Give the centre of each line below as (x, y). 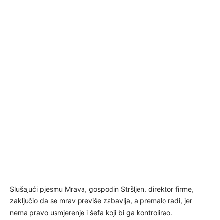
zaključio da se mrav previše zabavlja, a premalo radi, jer (101, 200)
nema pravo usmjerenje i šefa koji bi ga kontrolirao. (91, 212)
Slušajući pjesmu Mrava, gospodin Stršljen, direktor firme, (102, 189)
